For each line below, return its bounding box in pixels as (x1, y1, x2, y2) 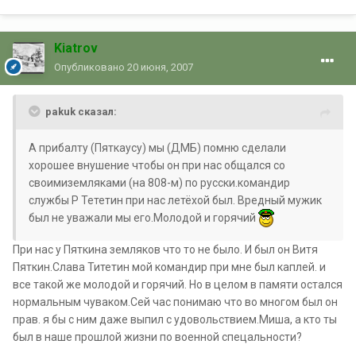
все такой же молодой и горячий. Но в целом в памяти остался (13, 277, 342, 291)
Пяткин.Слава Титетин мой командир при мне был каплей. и (13, 260, 326, 273)
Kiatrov (54, 40, 98, 56)
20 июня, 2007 (127, 60, 193, 73)
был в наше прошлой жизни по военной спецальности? (13, 330, 302, 343)
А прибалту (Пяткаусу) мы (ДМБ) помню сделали (29, 141, 286, 154)
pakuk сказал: (45, 105, 117, 118)
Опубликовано (54, 60, 127, 73)
